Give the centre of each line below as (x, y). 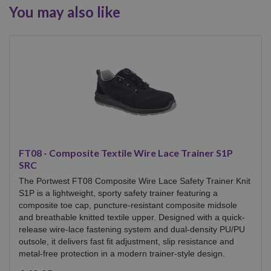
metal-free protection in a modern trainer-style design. (122, 253)
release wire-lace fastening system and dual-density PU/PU (132, 229)
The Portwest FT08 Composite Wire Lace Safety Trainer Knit (135, 181)
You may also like (65, 11)
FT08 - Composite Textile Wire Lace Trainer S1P (126, 152)
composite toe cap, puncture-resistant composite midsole (128, 205)
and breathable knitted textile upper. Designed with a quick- (132, 217)
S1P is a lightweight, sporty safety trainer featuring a (118, 193)
